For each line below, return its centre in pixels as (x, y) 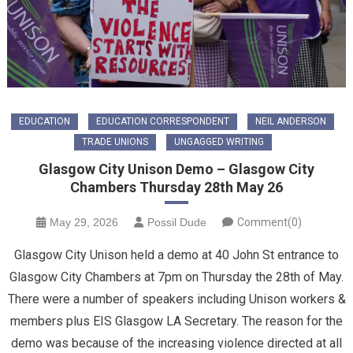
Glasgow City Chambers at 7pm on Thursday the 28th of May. (176, 277)
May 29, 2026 (84, 222)
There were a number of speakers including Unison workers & (176, 299)
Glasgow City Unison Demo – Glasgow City (176, 169)
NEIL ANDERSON (291, 121)
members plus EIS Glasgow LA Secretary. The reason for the (176, 321)
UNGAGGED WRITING (219, 141)
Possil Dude (176, 222)
